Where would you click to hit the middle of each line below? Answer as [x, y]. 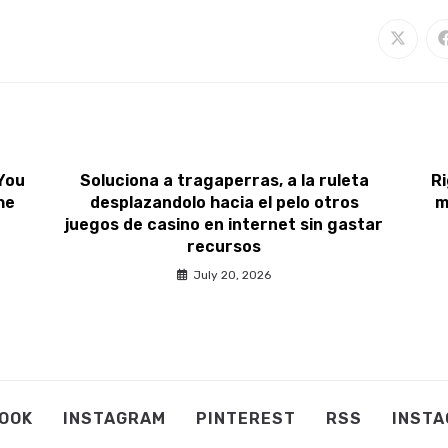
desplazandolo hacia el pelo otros [224, 202]
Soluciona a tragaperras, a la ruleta [224, 180]
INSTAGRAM [114, 418]
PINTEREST [245, 418]
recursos [224, 246]
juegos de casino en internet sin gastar [224, 224]
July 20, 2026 [232, 274]
